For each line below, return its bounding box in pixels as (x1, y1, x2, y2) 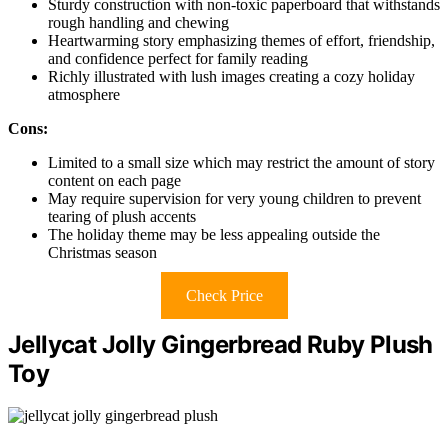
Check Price (185, 286, 263, 304)
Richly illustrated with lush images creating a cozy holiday (48, 67, 415, 85)
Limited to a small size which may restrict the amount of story (48, 153, 435, 171)
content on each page (48, 171, 181, 189)
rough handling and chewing (48, 13, 229, 31)
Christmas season (48, 243, 157, 261)
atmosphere (48, 85, 120, 103)
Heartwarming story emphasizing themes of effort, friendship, (48, 31, 435, 49)
